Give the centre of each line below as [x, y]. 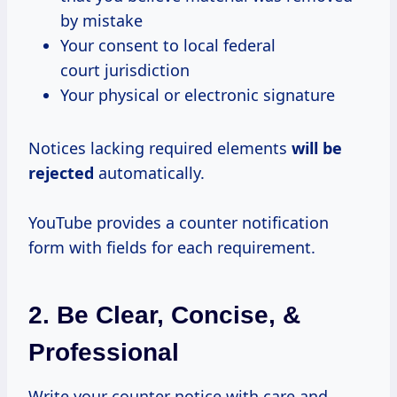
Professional [104, 352]
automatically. [149, 172]
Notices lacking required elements [160, 148]
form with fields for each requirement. [172, 247]
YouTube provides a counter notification [179, 222]
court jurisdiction [125, 70]
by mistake [101, 20]
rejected [61, 172]
